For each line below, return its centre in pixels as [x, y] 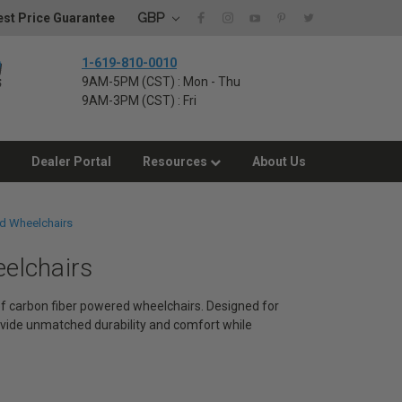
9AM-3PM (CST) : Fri [139, 100]
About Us [279, 162]
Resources [176, 162]
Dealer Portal [71, 162]
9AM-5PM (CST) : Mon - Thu [161, 82]
